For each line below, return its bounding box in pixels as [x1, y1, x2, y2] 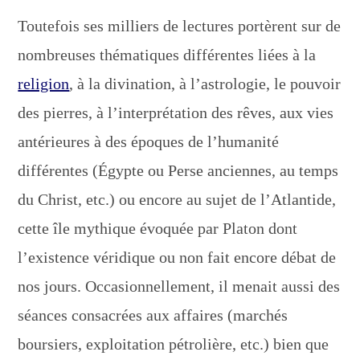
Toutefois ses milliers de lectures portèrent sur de [18, 16, 342, 35]
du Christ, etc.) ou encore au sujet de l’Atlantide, [18, 190, 337, 208]
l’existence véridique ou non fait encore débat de [18, 247, 337, 266]
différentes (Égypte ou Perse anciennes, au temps [18, 161, 339, 179]
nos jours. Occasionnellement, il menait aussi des [18, 276, 341, 295]
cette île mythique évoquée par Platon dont [18, 219, 298, 237]
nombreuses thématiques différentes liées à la [18, 45, 317, 63]
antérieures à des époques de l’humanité [18, 132, 280, 150]
